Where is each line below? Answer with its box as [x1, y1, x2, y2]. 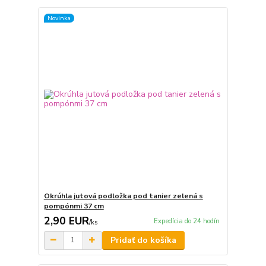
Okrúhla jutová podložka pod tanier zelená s [43, 191, 203, 201]
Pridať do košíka [110, 234, 176, 246]
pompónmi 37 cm [43, 201, 104, 211]
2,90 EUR [43, 213, 89, 228]
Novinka [47, 13, 71, 23]
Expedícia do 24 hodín [153, 216, 220, 226]
